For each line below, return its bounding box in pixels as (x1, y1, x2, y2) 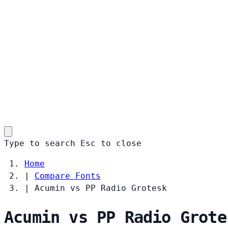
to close (101, 138, 141, 148)
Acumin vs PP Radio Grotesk (35, 183, 167, 193)
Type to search (4, 138, 75, 148)
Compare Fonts (35, 170, 101, 181)
